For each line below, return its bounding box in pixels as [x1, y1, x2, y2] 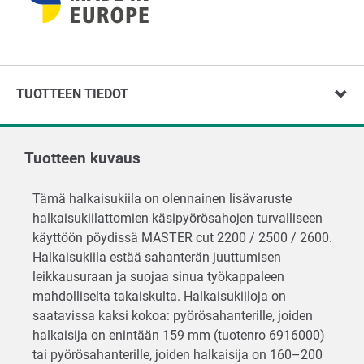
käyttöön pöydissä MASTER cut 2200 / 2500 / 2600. [32, 229, 332, 245]
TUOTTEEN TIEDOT [16, 85, 128, 102]
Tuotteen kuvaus [24, 148, 141, 167]
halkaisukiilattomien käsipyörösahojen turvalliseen [32, 210, 323, 226]
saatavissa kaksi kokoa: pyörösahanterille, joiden [32, 307, 313, 323]
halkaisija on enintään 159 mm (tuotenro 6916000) [32, 327, 325, 343]
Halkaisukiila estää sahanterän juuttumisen [32, 249, 281, 265]
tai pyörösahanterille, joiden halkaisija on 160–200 [32, 346, 323, 362]
